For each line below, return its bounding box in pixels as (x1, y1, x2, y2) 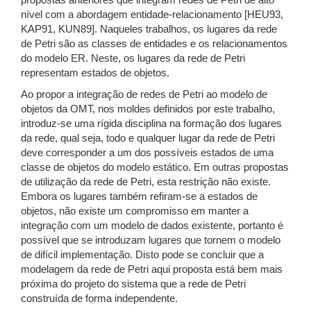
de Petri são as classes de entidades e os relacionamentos (21, 38, 287, 49)
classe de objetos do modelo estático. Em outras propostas (21, 162, 289, 173)
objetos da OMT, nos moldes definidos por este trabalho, (21, 103, 275, 115)
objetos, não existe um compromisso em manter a (21, 205, 249, 217)
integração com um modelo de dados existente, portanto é (21, 220, 283, 231)
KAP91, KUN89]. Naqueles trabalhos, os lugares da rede (21, 24, 277, 35)
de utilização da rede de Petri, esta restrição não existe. (21, 176, 271, 187)
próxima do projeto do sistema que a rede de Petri (21, 278, 246, 289)
